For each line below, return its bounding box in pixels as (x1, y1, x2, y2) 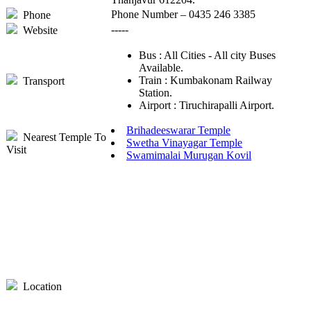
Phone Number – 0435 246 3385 (111, 8, 255, 21)
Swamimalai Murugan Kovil (126, 149, 251, 162)
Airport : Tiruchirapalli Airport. (139, 99, 274, 112)
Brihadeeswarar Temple (126, 124, 230, 137)
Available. (139, 62, 183, 74)
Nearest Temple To (17, 131, 106, 144)
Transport (17, 75, 65, 87)
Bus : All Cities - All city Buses (139, 49, 276, 62)
